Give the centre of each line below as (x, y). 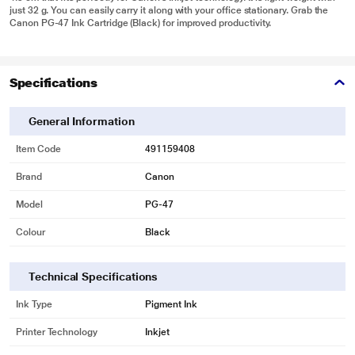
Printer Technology (57, 332)
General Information (82, 121)
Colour (31, 232)
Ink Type (34, 304)
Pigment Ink (171, 304)
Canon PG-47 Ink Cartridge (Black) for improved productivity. (141, 23)
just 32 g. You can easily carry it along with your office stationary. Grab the (169, 10)
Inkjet (157, 332)
